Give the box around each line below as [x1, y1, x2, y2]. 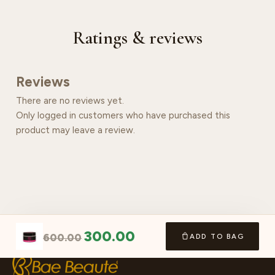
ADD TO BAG [190, 231, 244, 241]
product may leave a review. [16, 124, 135, 136]
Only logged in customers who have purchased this [16, 109, 230, 121]
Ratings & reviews [72, 26, 203, 49]
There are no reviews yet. [16, 95, 124, 106]
